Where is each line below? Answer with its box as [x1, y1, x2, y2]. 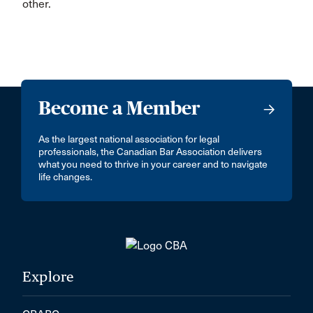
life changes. [38, 170, 93, 183]
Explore [22, 268, 74, 285]
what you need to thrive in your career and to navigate [38, 158, 268, 170]
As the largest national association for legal [38, 133, 220, 145]
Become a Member [38, 96, 201, 119]
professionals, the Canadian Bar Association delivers [38, 145, 263, 158]
